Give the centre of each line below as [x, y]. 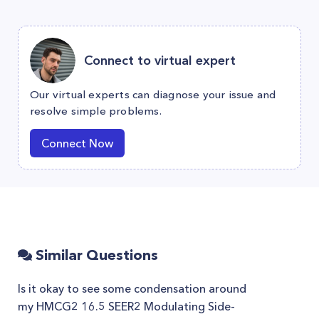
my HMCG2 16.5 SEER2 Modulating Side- [126, 306]
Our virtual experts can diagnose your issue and [153, 94]
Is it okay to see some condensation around [132, 288]
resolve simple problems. [96, 111]
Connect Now [77, 143]
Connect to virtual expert [160, 60]
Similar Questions [95, 255]
